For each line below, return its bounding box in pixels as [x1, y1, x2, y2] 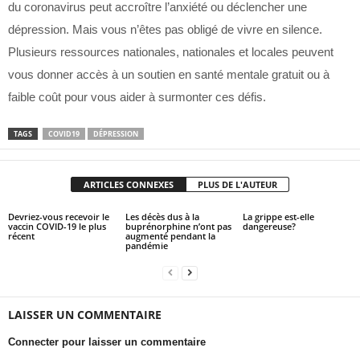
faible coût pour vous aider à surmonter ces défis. [8, 90, 266, 104]
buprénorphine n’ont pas [125, 220, 231, 232]
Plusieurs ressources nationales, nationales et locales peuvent [8, 45, 333, 59]
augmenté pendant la [125, 230, 215, 242]
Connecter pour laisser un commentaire [8, 336, 206, 348]
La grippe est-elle [242, 211, 314, 223]
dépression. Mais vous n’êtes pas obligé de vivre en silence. [8, 22, 322, 36]
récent [8, 230, 35, 242]
